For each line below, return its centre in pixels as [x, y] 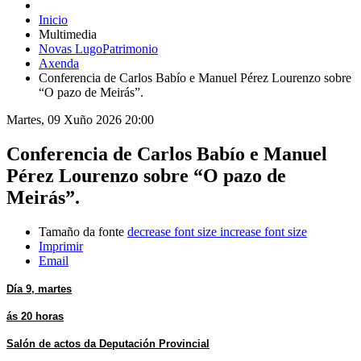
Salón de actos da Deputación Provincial [108, 343]
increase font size [263, 231]
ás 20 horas [35, 316]
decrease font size [172, 231]
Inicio [53, 20]
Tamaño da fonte [81, 231]
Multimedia [69, 34]
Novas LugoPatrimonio [98, 49]
